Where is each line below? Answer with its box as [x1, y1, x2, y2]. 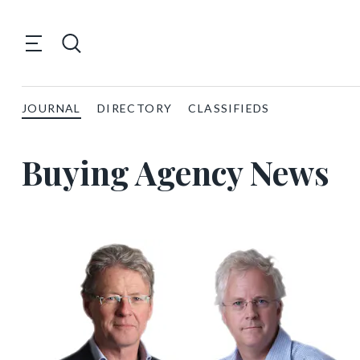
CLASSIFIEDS [188, 101, 270, 115]
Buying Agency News [22, 150, 329, 194]
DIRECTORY [96, 101, 173, 115]
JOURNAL [22, 101, 81, 115]
